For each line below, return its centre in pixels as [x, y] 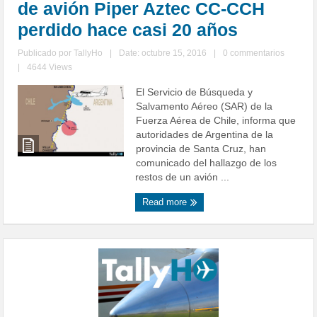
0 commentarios [254, 53]
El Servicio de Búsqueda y [195, 92]
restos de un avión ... [183, 177]
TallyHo [88, 53]
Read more [166, 202]
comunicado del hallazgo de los [207, 163]
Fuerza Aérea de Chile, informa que [216, 121]
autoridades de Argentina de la [205, 135]
